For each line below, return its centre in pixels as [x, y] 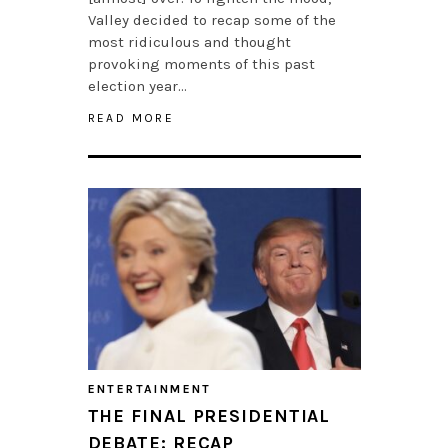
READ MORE [131, 118]
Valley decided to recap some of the [211, 20]
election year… [137, 86]
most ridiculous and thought [189, 42]
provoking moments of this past [201, 64]
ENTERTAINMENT [149, 389]
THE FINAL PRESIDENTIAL [209, 416]
